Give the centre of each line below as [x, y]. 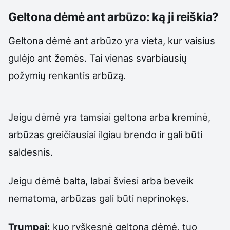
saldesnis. [31, 152]
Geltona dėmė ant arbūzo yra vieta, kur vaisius [112, 41]
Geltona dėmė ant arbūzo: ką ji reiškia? [114, 16]
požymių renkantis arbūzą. [67, 76]
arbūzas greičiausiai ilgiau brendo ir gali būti [105, 134]
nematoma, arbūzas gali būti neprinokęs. [99, 198]
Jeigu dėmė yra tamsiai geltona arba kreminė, [109, 117]
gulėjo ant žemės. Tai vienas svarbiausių [98, 58]
